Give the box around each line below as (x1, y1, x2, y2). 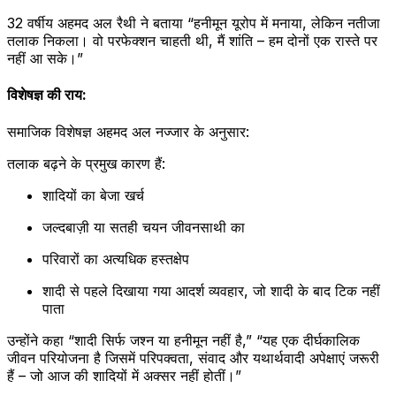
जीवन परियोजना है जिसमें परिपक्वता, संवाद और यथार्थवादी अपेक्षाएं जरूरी (7, 348, 379, 367)
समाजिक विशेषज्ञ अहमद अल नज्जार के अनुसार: (7, 122, 249, 141)
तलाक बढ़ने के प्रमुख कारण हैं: (7, 154, 165, 172)
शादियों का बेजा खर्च (42, 186, 144, 204)
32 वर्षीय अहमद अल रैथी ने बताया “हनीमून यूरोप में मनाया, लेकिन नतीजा (7, 14, 380, 33)
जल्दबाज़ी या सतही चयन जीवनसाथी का (42, 217, 245, 236)
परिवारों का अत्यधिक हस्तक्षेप (42, 249, 189, 268)
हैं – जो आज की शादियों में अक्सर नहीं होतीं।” (7, 366, 241, 385)
